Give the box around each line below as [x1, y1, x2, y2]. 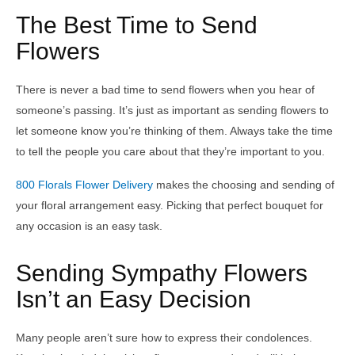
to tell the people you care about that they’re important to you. [16, 144, 325, 158]
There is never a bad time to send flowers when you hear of [16, 82, 315, 96]
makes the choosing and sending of [153, 177, 334, 191]
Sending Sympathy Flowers [16, 259, 307, 286]
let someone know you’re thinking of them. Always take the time [16, 124, 333, 137]
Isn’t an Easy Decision [16, 285, 251, 312]
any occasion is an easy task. [16, 219, 162, 232]
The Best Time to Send [16, 12, 258, 39]
